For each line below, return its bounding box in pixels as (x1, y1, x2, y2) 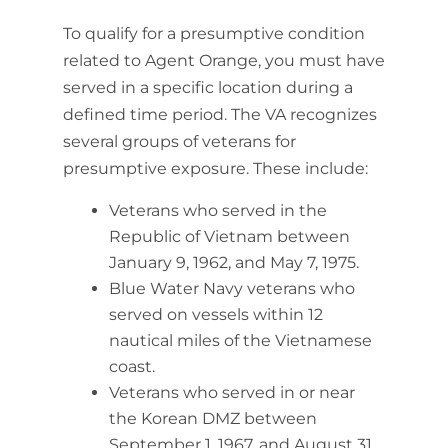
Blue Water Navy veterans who (108, 279, 355, 298)
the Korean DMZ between (108, 409, 317, 428)
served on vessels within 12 (108, 305, 323, 324)
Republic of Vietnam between (108, 227, 350, 246)
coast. (108, 357, 155, 376)
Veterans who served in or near (108, 383, 355, 402)
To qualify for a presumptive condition (62, 24, 365, 43)
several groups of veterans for (62, 132, 296, 151)
